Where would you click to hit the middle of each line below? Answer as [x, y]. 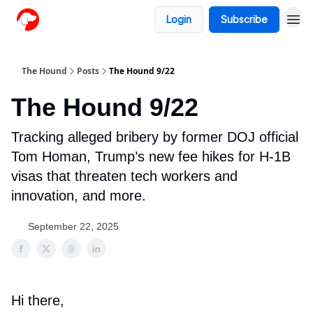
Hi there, [38, 300]
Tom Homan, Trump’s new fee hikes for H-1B [151, 156]
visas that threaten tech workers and [124, 176]
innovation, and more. [79, 196]
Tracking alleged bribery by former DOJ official [155, 137]
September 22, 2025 [73, 226]
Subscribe [244, 19]
